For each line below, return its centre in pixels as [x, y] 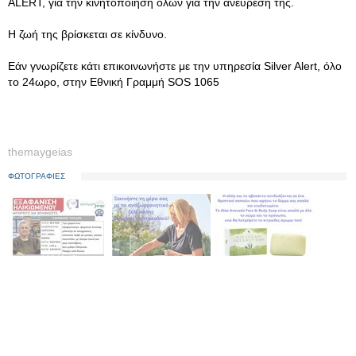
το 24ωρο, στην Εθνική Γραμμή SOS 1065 [114, 82]
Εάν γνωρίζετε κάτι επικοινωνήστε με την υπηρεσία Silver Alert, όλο [175, 66]
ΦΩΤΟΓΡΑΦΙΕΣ [37, 176]
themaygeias [40, 152]
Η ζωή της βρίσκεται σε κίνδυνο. [87, 34]
